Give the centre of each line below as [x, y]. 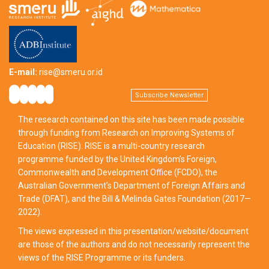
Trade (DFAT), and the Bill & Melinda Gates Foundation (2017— [134, 199]
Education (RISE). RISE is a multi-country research [111, 146]
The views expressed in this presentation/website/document [133, 231]
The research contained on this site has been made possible [131, 120]
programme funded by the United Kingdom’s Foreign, [117, 159]
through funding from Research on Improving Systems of [126, 133]
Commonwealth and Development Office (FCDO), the [118, 173]
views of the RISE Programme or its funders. [102, 258]
